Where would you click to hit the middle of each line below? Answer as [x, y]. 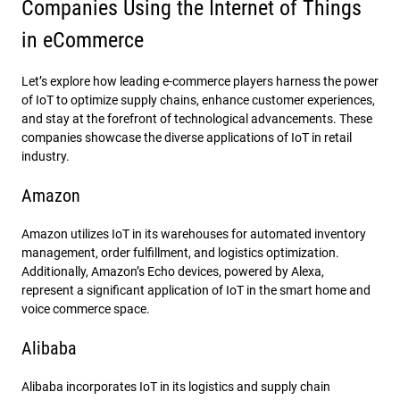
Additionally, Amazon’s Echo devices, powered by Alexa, [173, 271]
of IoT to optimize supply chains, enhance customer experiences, [198, 100]
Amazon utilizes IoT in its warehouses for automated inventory [194, 233]
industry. [46, 156]
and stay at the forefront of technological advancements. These [197, 118]
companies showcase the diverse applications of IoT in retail [187, 137]
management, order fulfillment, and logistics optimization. [180, 252]
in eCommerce [83, 40]
